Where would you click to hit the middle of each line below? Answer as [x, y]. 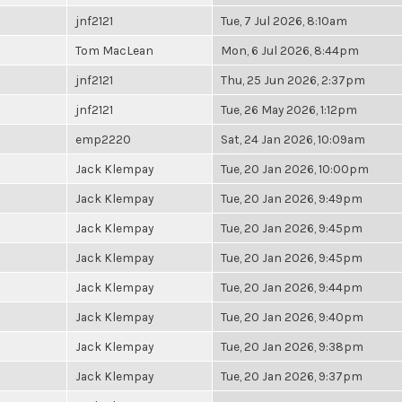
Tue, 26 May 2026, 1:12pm [289, 109]
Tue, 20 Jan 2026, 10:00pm [295, 169]
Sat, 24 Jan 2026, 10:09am [293, 139]
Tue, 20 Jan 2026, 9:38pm [292, 346]
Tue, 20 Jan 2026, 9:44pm [292, 287]
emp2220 [103, 139]
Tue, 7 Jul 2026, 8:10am [284, 21]
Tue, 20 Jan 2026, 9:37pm [292, 376]
